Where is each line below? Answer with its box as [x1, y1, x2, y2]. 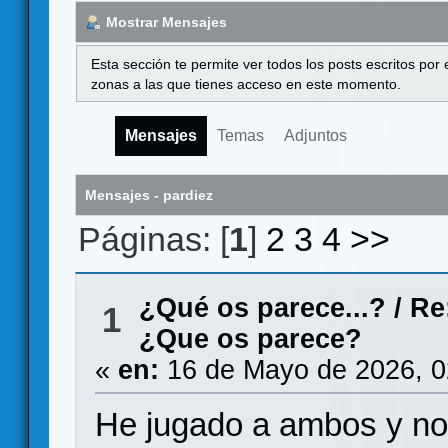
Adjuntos [284, 127, 347, 145]
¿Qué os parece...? [138, 293, 386, 323]
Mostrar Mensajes [106, 13, 227, 30]
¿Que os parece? [138, 324, 362, 354]
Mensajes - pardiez [85, 187, 213, 204]
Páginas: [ [78, 220, 230, 258]
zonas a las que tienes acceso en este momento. [91, 75, 402, 92]
